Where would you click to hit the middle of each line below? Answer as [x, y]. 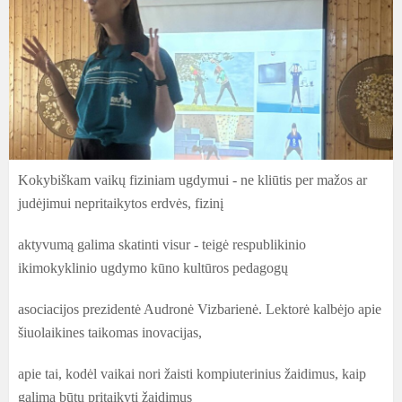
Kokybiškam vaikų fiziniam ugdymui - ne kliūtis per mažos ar [192, 180]
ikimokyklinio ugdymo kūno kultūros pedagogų [153, 268]
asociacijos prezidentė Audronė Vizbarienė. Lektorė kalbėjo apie [200, 309]
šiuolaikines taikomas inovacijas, [110, 332]
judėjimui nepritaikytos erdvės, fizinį [121, 203]
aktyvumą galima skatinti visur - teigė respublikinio [162, 245]
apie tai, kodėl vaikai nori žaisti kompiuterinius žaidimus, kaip [192, 374]
